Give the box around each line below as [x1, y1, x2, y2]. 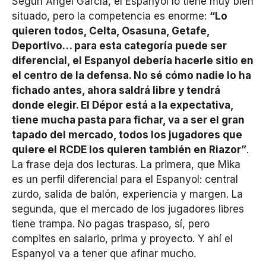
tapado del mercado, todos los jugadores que [12, 128, 242, 141]
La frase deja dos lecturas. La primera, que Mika [12, 158, 240, 170]
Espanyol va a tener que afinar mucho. [12, 247, 196, 259]
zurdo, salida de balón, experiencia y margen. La [12, 188, 243, 200]
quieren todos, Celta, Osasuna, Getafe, [12, 24, 210, 37]
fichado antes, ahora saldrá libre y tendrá [12, 84, 220, 96]
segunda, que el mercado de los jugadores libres [12, 202, 244, 215]
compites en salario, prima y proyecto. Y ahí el [12, 232, 233, 245]
